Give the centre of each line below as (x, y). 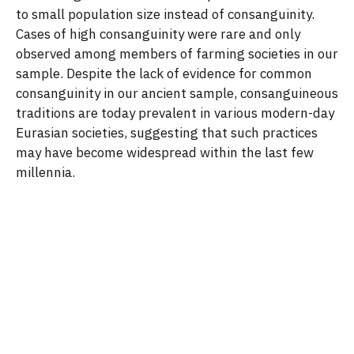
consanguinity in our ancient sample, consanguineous (177, 93)
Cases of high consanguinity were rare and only (158, 34)
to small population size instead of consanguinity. (165, 14)
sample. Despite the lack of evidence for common (164, 73)
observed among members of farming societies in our (177, 53)
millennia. (45, 172)
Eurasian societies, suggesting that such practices (167, 132)
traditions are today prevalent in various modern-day (175, 113)
